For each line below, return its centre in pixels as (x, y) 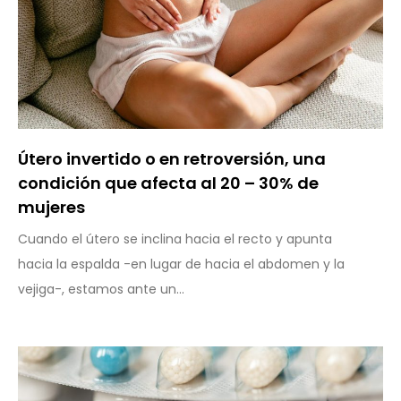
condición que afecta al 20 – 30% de (168, 183)
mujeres (51, 207)
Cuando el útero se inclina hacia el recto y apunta (175, 239)
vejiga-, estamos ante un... (101, 289)
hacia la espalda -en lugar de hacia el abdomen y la (181, 264)
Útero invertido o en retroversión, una (172, 158)
